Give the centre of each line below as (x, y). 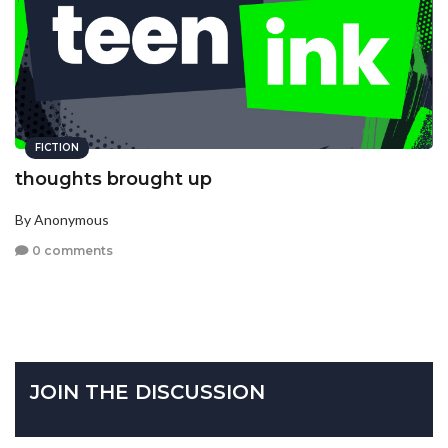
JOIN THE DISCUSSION (147, 392)
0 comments (71, 251)
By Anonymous (62, 219)
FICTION (57, 147)
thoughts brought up (113, 178)
